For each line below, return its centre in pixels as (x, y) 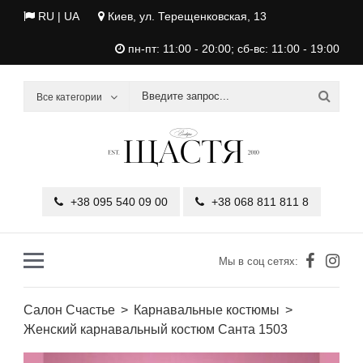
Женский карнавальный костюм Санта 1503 (156, 329)
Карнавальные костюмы (207, 310)
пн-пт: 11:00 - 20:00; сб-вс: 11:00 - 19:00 (232, 49)
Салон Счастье (69, 310)
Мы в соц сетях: (258, 261)
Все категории (69, 97)
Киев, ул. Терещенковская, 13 (186, 16)
